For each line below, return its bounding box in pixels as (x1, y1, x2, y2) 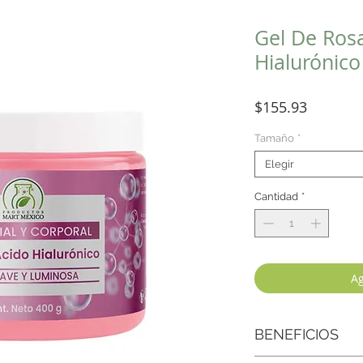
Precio (306, 96, 349, 116)
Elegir (265, 157, 294, 170)
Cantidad (254, 190, 298, 203)
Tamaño (254, 131, 294, 144)
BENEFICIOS (254, 326, 339, 344)
